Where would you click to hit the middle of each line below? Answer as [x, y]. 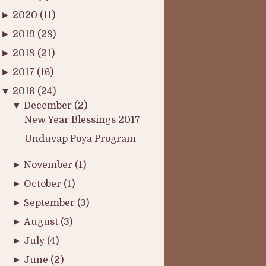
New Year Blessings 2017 [82, 120]
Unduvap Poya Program [80, 139]
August [42, 222]
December [49, 106]
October [44, 184]
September [51, 203]
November [50, 165]
